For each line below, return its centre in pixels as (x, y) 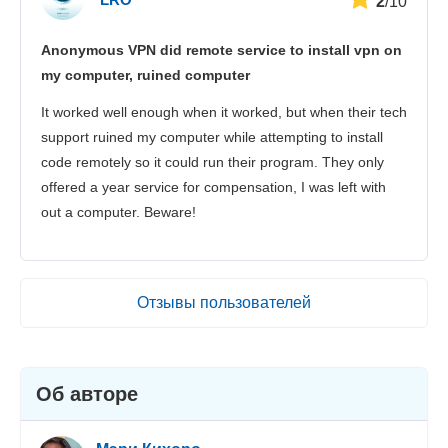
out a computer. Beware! (118, 211)
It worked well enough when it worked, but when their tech (224, 111)
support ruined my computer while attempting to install (212, 136)
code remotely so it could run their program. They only (212, 161)
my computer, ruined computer (145, 74)
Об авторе (86, 393)
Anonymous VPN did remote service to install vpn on (221, 49)
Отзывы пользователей (224, 302)
